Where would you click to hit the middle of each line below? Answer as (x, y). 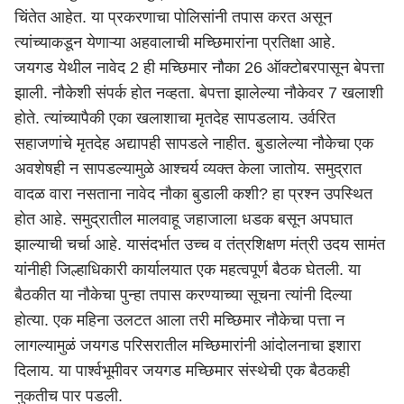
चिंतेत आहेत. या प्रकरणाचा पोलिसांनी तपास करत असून (173, 17)
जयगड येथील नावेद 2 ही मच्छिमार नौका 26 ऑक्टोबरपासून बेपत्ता (199, 68)
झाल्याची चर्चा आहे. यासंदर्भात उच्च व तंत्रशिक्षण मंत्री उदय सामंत (200, 244)
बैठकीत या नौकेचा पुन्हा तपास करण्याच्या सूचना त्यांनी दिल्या (183, 295)
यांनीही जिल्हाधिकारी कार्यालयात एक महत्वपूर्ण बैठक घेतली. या (188, 270)
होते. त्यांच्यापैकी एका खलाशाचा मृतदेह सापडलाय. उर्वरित (175, 118)
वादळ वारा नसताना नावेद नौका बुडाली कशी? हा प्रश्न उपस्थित (193, 194)
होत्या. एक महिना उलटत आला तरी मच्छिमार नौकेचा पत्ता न (179, 320)
